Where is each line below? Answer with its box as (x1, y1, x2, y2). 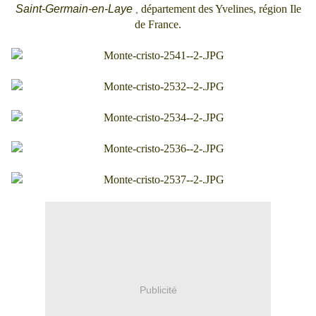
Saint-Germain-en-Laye (15, 3, 133, 16)
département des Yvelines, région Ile (140, 3, 301, 16)
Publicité (139, 284, 177, 296)
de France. (135, 18, 181, 31)
